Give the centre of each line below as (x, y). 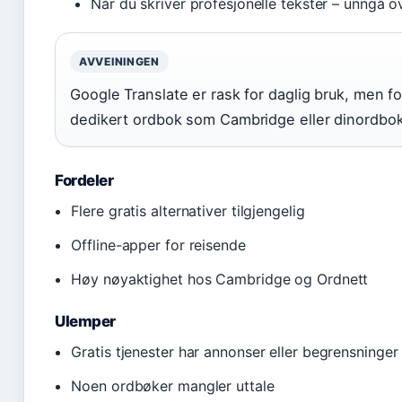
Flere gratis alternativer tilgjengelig (188, 211)
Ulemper (86, 321)
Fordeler (84, 180)
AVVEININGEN (119, 61)
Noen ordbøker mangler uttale (173, 386)
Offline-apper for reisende (158, 245)
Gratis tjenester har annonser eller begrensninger (235, 352)
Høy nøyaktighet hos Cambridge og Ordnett (220, 279)
